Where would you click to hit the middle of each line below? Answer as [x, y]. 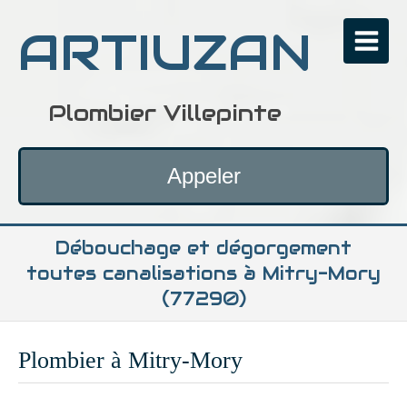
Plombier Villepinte [165, 113]
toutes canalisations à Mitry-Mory [203, 273]
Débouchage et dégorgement [203, 248]
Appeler [203, 176]
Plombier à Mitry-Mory [130, 360]
